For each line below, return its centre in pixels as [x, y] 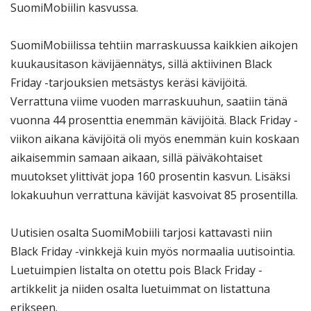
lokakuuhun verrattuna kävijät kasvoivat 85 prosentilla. [154, 195]
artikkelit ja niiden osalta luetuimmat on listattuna [140, 289]
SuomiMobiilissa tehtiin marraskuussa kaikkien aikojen [154, 45]
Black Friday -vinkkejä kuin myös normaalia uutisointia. [153, 252]
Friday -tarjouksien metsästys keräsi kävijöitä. [129, 83]
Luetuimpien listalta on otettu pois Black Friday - [136, 270]
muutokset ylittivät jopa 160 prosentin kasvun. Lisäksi [150, 177]
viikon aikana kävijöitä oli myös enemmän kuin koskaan [155, 139]
